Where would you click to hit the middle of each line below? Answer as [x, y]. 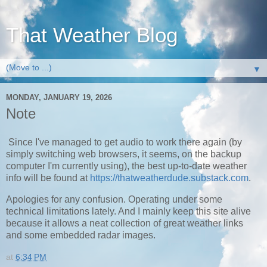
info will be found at [48, 178]
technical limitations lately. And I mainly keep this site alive [128, 211]
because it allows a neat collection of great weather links [125, 223]
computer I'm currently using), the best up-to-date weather [126, 166]
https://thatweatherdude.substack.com [169, 178]
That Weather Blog [92, 35]
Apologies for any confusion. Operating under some [114, 199]
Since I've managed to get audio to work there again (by [124, 142]
